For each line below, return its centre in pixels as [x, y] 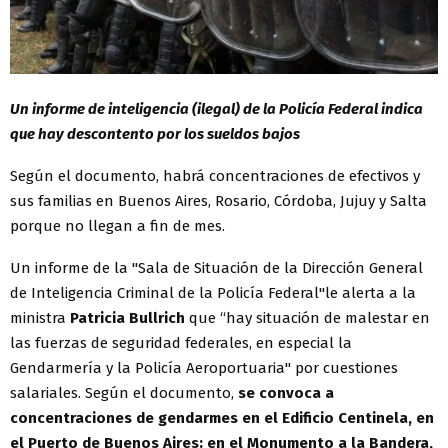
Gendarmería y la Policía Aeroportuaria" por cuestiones [204, 367]
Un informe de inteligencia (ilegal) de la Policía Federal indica [216, 108]
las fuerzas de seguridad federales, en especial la [181, 342]
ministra [40, 317]
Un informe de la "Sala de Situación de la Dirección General [216, 267]
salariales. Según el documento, [124, 392]
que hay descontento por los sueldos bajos [155, 133]
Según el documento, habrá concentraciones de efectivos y [215, 175]
